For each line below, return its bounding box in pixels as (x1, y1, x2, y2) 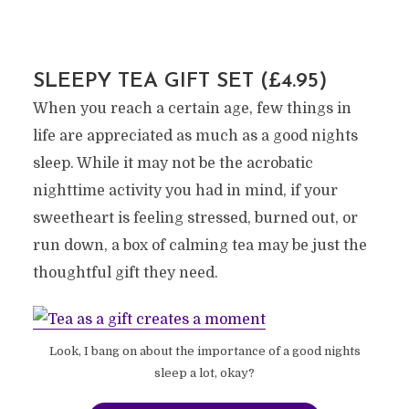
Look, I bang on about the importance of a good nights (48, 343, 361, 358)
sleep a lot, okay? (154, 365, 255, 380)
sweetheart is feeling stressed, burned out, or (32, 209, 358, 226)
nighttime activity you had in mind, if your (32, 182, 338, 199)
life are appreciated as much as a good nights (32, 127, 358, 144)
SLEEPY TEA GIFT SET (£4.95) (32, 70, 328, 92)
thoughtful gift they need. (32, 264, 218, 281)
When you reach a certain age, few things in (32, 100, 351, 117)
